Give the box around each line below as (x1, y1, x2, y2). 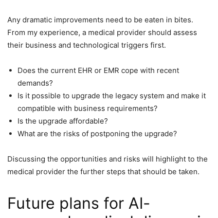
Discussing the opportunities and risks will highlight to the (7, 154, 208, 164)
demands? (18, 78, 53, 88)
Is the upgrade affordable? (18, 116, 108, 126)
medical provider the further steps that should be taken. (7, 167, 201, 177)
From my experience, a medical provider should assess (7, 28, 197, 37)
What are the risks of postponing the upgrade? (18, 129, 177, 139)
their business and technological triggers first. (7, 40, 166, 50)
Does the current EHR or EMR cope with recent (18, 66, 179, 75)
